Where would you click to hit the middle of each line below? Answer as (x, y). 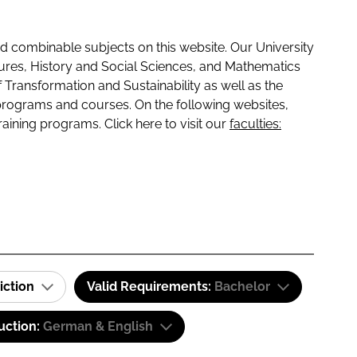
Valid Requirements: (151, 286)
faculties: (255, 124)
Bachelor (242, 286)
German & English (98, 326)
